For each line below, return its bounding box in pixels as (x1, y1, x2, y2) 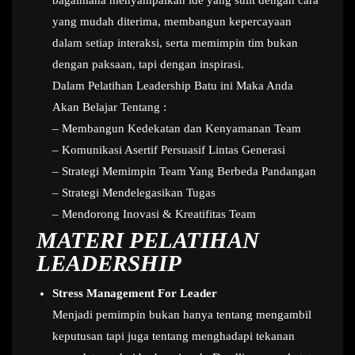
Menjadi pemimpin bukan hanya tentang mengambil (52, 308, 311, 321)
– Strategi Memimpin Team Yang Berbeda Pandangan (52, 165, 316, 177)
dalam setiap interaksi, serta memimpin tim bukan (52, 36, 298, 49)
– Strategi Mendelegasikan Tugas (52, 186, 216, 199)
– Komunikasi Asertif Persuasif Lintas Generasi (52, 143, 285, 156)
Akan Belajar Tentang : (52, 101, 166, 113)
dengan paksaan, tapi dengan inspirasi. (52, 58, 244, 71)
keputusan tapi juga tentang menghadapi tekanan (52, 330, 295, 342)
